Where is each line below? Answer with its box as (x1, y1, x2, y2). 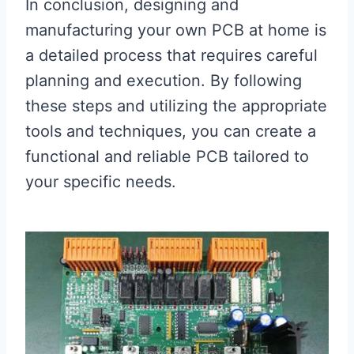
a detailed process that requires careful (25, 46, 318, 66)
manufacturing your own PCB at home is (25, 21, 326, 40)
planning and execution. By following (25, 71, 302, 91)
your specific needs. (25, 172, 176, 192)
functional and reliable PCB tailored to (25, 147, 309, 167)
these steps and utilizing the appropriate (25, 96, 327, 116)
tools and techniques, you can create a (25, 122, 316, 141)
